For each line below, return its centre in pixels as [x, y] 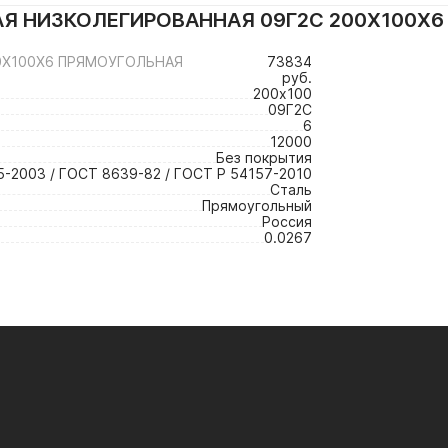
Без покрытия [264, 157]
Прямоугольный [257, 205]
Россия [287, 221]
